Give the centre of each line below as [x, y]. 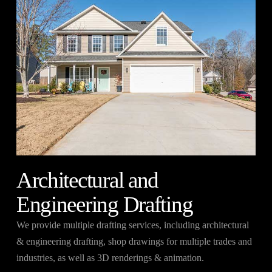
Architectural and [87, 180]
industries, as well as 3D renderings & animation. [110, 258]
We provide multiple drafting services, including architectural [132, 225]
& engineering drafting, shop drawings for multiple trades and [134, 242]
